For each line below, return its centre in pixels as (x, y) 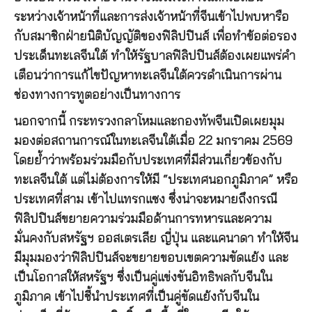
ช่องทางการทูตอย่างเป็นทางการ (97, 95)
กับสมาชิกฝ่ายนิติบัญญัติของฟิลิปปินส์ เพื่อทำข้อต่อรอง (155, 37)
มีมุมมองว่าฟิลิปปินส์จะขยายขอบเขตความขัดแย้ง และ (151, 258)
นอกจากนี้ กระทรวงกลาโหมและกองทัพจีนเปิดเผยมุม (149, 122)
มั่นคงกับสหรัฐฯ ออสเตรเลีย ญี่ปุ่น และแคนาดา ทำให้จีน (156, 239)
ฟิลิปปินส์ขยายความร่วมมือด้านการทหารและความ (143, 219)
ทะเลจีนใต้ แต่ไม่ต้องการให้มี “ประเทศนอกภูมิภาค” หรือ (156, 180)
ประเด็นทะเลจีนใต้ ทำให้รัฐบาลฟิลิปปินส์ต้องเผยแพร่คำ (155, 56)
